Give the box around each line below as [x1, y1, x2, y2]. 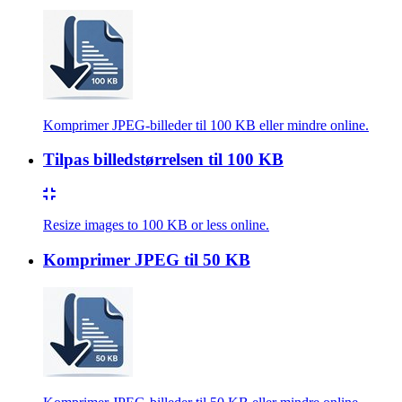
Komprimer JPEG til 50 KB [43, 249, 250, 269]
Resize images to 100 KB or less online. [43, 217, 269, 233]
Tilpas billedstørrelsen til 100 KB [43, 150, 284, 170]
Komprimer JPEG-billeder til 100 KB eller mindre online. [43, 117, 369, 133]
